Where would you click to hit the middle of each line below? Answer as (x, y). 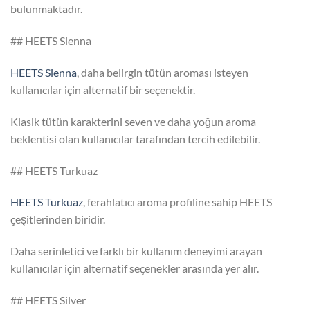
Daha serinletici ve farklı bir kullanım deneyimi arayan (136, 251)
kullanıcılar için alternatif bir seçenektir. (103, 89)
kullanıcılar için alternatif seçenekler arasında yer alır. (135, 268)
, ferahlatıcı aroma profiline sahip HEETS (177, 202)
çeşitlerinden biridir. (58, 219)
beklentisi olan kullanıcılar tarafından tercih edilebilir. (135, 138)
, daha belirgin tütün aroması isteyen (163, 72)
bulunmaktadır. (46, 9)
